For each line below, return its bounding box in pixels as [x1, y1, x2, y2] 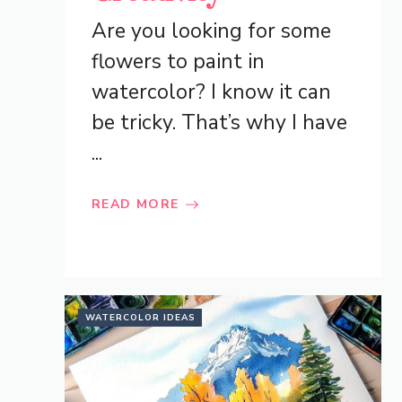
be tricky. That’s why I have [92, 109, 347, 137]
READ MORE [92, 196, 179, 214]
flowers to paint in [92, 48, 265, 76]
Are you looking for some [92, 17, 331, 46]
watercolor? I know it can [92, 78, 331, 107]
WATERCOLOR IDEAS [85, 311, 196, 325]
